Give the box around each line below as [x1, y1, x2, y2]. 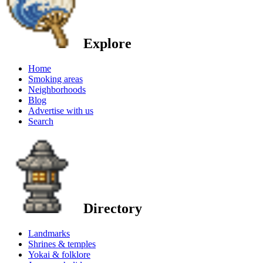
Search [28, 116, 53, 126]
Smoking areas [28, 73, 83, 84]
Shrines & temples [28, 239, 96, 249]
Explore [80, 35, 131, 51]
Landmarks [28, 228, 70, 239]
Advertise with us [28, 105, 93, 116]
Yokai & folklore [28, 249, 90, 260]
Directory [80, 201, 142, 217]
